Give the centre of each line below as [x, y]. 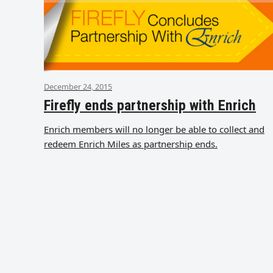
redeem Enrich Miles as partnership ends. [131, 144]
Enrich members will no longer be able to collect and [154, 129]
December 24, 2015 [78, 86]
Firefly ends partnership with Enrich [150, 105]
